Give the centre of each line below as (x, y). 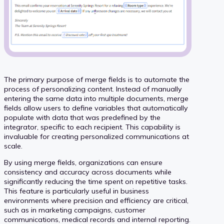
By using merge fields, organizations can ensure (83, 163)
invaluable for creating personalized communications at (96, 137)
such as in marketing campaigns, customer (75, 210)
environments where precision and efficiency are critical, (96, 201)
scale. (13, 146)
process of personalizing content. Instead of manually (93, 89)
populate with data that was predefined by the (82, 118)
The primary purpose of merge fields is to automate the (97, 80)
